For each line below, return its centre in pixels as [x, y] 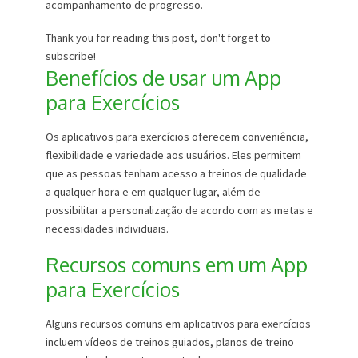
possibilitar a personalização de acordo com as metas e [179, 211]
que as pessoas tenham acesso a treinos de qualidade [176, 174]
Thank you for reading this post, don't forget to [158, 38]
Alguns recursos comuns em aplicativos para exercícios [178, 324]
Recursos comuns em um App [176, 265]
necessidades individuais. [107, 229]
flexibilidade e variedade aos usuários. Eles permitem [173, 155]
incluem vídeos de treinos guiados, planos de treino [169, 342]
